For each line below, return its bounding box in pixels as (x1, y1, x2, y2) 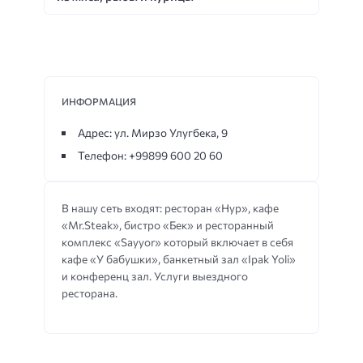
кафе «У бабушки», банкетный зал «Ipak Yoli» (62, 252, 296, 267)
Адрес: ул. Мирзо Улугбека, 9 (77, 125, 228, 139)
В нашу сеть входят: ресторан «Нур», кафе (62, 201, 279, 216)
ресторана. (62, 286, 117, 301)
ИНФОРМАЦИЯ (62, 95, 136, 107)
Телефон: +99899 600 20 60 (77, 148, 223, 163)
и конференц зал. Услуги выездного (62, 269, 248, 284)
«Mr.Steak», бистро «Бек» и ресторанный (62, 218, 274, 233)
